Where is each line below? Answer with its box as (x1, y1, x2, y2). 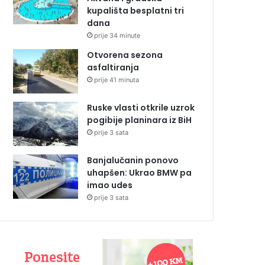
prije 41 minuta (94, 76, 139, 85)
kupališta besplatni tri (87, 5, 184, 17)
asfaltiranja (87, 62, 139, 74)
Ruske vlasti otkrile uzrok (87, 102, 195, 114)
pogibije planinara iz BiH (87, 114, 192, 127)
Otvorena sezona (87, 49, 163, 62)
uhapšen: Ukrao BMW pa (87, 167, 192, 179)
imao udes (87, 179, 132, 192)
